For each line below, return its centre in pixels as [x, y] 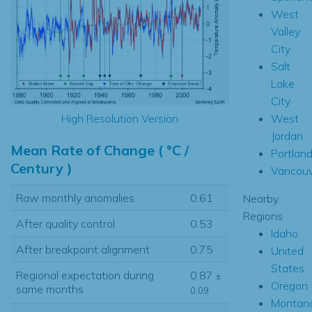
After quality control [65, 223]
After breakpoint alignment [83, 249]
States [287, 268]
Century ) [41, 168]
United [287, 250]
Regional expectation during [85, 275]
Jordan [287, 135]
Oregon [289, 285]
